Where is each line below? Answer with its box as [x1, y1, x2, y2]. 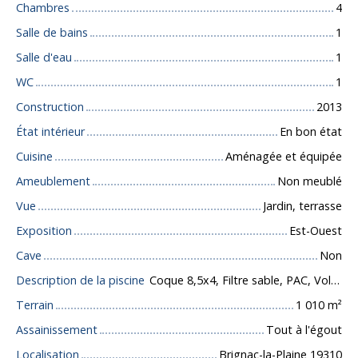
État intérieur [16, 124, 85, 140]
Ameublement [16, 173, 90, 189]
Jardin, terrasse [263, 198, 342, 214]
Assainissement [16, 322, 97, 338]
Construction [16, 99, 84, 115]
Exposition [16, 223, 72, 239]
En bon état [280, 124, 342, 140]
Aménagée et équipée [225, 149, 342, 165]
